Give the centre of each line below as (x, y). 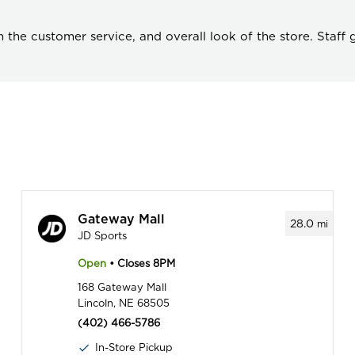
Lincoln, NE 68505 (124, 303)
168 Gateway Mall (122, 288)
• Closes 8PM (141, 264)
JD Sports (103, 236)
